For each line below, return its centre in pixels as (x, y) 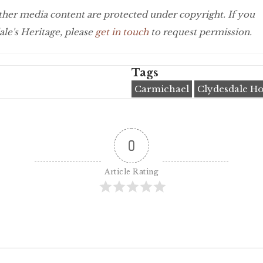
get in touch (122, 32)
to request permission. (200, 32)
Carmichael (162, 89)
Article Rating (131, 172)
